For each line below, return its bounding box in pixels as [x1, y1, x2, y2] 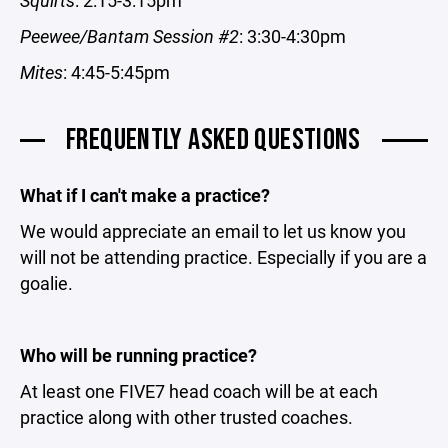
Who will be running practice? [20, 343, 257, 367]
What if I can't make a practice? [20, 183, 270, 207]
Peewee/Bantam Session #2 [20, 24, 239, 48]
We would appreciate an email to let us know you [20, 219, 406, 243]
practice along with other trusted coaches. [20, 405, 353, 429]
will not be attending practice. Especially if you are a [20, 245, 427, 269]
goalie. [20, 271, 73, 295]
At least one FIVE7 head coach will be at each [20, 379, 378, 403]
